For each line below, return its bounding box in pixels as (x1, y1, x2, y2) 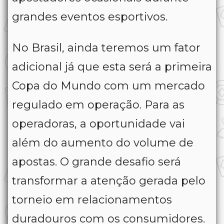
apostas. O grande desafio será (12, 155, 181, 169)
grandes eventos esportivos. (12, 10, 167, 24)
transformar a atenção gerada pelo (12, 174, 205, 188)
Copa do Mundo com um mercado (12, 79, 205, 93)
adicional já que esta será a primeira (12, 60, 212, 74)
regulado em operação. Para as (12, 98, 184, 112)
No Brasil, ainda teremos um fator (12, 41, 200, 55)
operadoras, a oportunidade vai (12, 117, 185, 131)
